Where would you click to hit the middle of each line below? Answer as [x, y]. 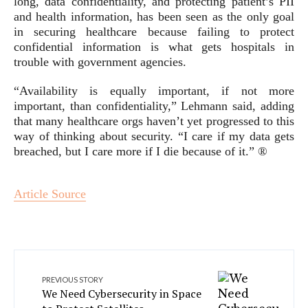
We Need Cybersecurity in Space [122, 294]
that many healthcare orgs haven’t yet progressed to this [154, 121]
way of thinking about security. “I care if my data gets [154, 136]
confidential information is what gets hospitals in [154, 47]
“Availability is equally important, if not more [154, 91]
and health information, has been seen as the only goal [154, 16]
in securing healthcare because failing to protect [154, 32]
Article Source [50, 194]
